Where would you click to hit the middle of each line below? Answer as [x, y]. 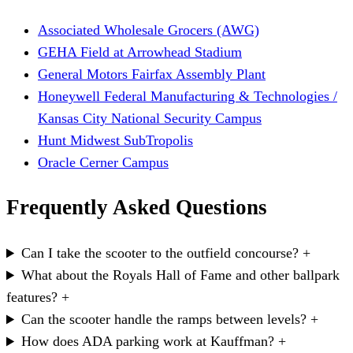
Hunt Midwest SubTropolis [115, 140]
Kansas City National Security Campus [150, 118]
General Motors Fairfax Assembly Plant [152, 74]
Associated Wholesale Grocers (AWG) [149, 30]
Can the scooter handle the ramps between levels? [164, 320]
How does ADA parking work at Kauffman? [148, 342]
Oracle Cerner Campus [103, 162]
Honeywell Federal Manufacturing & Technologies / [188, 96]
